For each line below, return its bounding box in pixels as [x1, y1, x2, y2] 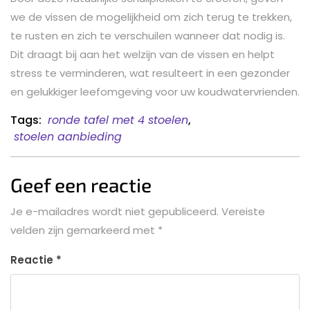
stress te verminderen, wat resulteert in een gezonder [10, 65, 290, 80]
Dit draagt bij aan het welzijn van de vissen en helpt [10, 46, 275, 62]
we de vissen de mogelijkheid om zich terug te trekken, [10, 9, 292, 24]
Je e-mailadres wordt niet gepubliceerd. [10, 203, 219, 219]
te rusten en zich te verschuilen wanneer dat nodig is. [10, 28, 285, 43]
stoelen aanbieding [14, 128, 122, 145]
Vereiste [221, 203, 265, 219]
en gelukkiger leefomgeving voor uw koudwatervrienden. [10, 84, 300, 99]
